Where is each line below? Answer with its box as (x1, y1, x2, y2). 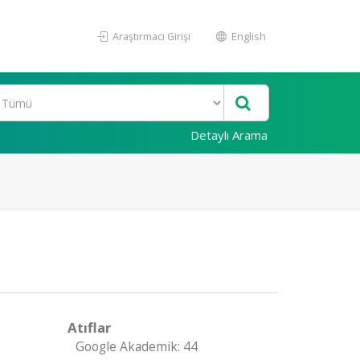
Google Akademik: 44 (75, 338, 198, 355)
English (229, 29, 266, 43)
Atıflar (67, 318, 111, 337)
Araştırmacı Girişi (110, 29, 190, 43)
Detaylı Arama (190, 127, 268, 143)
